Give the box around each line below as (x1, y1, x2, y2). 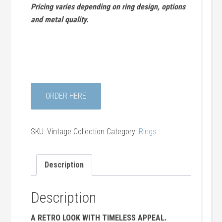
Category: (107, 126, 139, 136)
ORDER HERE (46, 91, 87, 101)
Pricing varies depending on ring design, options (31, 1, 186, 11)
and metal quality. (31, 14, 89, 24)
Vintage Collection (47, 126, 105, 136)
